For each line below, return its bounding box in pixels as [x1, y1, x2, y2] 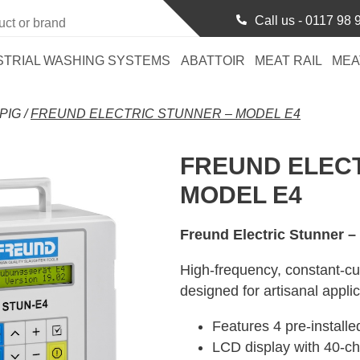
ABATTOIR [180, 54, 245, 67]
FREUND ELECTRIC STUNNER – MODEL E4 [31, 107, 301, 121]
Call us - [255, 14, 305, 27]
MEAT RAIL [254, 54, 322, 67]
